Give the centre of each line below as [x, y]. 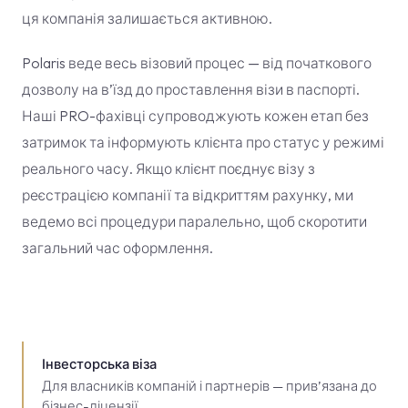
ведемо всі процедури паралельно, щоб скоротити [194, 221]
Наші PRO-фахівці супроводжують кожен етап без [195, 116]
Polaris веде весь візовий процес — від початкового [197, 63]
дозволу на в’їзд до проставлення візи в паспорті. [191, 89]
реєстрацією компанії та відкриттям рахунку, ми [188, 195]
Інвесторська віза [99, 364]
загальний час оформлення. [117, 248]
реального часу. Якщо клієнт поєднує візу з [168, 168]
